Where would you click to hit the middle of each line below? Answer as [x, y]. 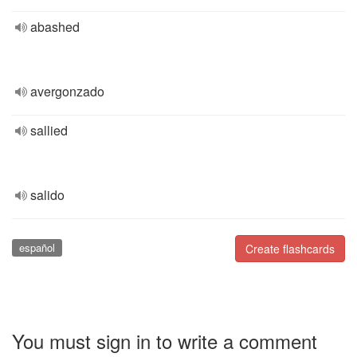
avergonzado [67, 91]
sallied [49, 130]
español [37, 247]
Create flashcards [290, 249]
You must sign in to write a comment [165, 340]
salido [47, 195]
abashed [55, 27]
